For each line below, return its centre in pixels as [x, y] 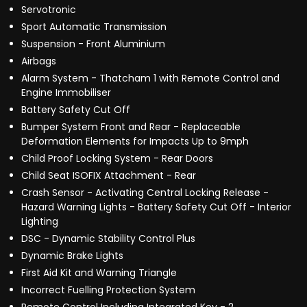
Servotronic [49, 10]
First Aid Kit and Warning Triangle [99, 273]
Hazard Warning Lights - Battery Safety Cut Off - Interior [156, 207]
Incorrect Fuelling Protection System [108, 290]
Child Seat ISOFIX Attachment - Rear [109, 176]
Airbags [39, 61]
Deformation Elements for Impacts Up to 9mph [135, 142]
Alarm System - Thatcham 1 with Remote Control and [150, 78]
